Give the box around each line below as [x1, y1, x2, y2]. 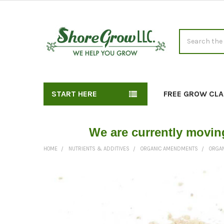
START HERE [51, 88, 97, 98]
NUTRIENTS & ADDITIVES [68, 145, 129, 152]
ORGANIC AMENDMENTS [140, 145, 198, 152]
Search [178, 29, 202, 38]
